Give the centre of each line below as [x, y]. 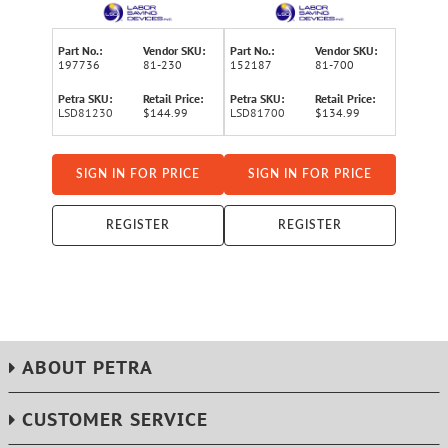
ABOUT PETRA [87, 368]
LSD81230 [85, 112]
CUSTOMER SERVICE [115, 420]
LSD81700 [257, 112]
